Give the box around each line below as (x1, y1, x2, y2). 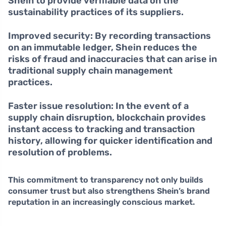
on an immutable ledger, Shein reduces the (8, 42, 197, 53)
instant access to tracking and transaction (8, 124, 195, 135)
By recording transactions (93, 30, 211, 42)
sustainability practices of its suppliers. (8, 7, 184, 18)
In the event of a (114, 100, 189, 112)
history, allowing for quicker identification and (8, 135, 212, 147)
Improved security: (8, 30, 93, 42)
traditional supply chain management (8, 65, 173, 77)
